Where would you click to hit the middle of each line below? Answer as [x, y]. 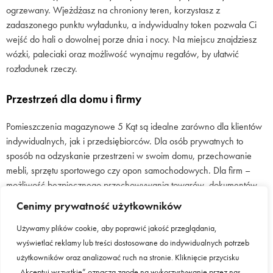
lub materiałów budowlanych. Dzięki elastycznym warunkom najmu [132, 200]
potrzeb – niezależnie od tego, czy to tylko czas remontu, [113, 229]
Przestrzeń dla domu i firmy [74, 100]
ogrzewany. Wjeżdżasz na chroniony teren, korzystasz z [113, 10]
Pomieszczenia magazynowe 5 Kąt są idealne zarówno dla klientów [134, 127]
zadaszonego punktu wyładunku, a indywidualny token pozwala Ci [131, 25]
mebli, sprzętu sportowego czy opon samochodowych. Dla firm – [128, 171]
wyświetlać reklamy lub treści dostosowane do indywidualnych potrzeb [133, 243]
